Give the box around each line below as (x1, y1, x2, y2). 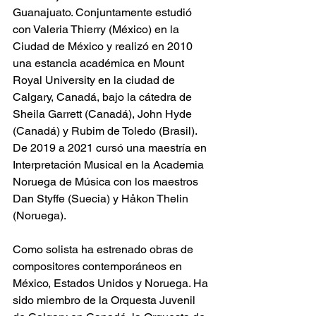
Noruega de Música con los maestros (13, 175, 201, 188)
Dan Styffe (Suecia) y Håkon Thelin (13, 192, 191, 205)
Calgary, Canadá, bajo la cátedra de (13, 90, 195, 104)
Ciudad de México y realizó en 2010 (13, 39, 195, 53)
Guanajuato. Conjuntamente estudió (13, 6, 195, 19)
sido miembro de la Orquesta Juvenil (13, 293, 198, 307)
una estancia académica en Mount (13, 56, 187, 70)
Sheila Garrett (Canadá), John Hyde (13, 107, 195, 121)
